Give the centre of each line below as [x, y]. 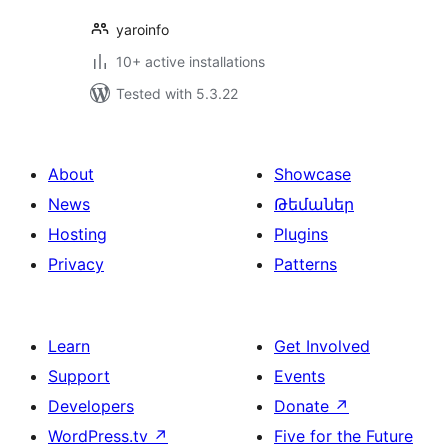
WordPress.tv [100, 436]
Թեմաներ [314, 204]
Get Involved [322, 346]
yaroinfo [142, 29]
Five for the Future [343, 436]
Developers [91, 406]
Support [79, 376]
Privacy [76, 264]
